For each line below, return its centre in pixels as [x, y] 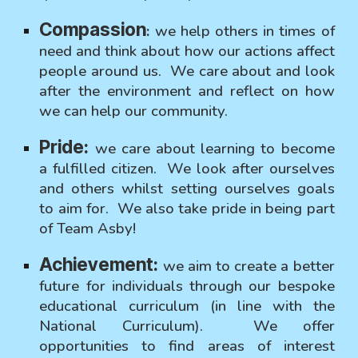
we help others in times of [242, 31]
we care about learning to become [215, 149]
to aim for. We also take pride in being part [187, 209]
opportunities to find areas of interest [187, 346]
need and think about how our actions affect [187, 51]
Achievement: [101, 264]
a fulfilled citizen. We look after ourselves [187, 169]
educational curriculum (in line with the [187, 306]
